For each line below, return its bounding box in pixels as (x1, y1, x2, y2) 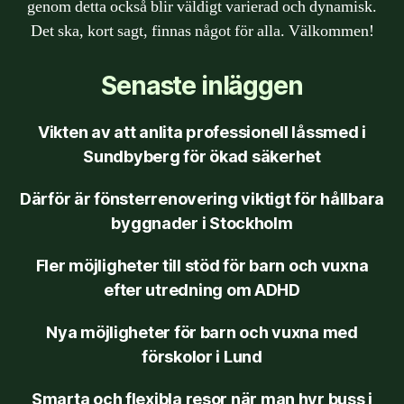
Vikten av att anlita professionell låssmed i (37, 122, 367, 142)
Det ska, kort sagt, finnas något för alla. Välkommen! (30, 20, 374, 41)
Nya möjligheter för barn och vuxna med (46, 322, 358, 342)
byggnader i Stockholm (111, 213, 293, 233)
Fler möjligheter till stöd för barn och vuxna (35, 255, 369, 275)
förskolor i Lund (142, 346, 262, 366)
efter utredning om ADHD (104, 280, 300, 299)
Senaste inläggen (101, 69, 303, 101)
